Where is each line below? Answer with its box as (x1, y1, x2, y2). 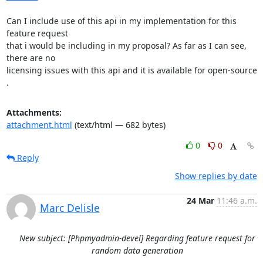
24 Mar (186, 194, 214, 206)
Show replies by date (174, 170, 257, 181)
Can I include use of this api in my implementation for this (6, 15, 237, 26)
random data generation (92, 244, 183, 256)
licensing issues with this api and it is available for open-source (6, 64, 257, 76)
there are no (6, 52, 55, 63)
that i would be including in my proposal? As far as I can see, (6, 39, 247, 51)
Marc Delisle (39, 200, 100, 215)
